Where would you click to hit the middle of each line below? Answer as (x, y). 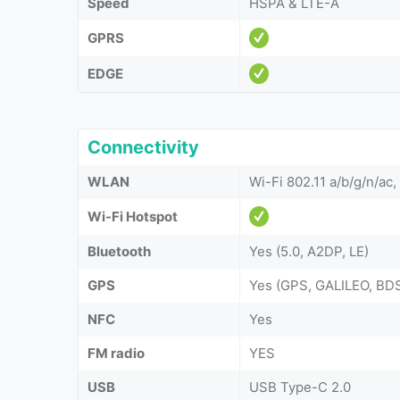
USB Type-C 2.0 (300, 387)
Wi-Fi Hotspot (133, 216)
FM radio (116, 353)
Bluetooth (119, 251)
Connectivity (143, 147)
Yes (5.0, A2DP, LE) (309, 251)
